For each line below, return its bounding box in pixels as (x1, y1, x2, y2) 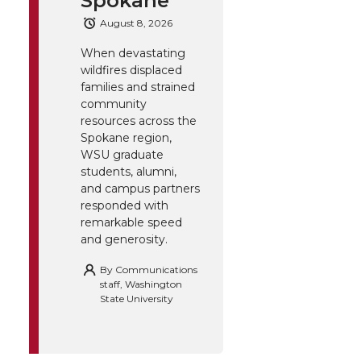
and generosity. (81, 232, 168, 247)
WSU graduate (81, 147, 164, 163)
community (81, 97, 147, 112)
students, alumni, (81, 164, 176, 180)
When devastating (81, 46, 185, 61)
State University (100, 293, 173, 305)
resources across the (81, 114, 197, 129)
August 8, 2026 (100, 17, 172, 30)
